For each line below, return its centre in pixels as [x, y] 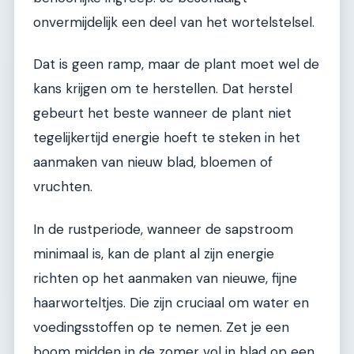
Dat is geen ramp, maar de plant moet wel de [176, 64]
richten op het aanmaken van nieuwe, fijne [165, 278]
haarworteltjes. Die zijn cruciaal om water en [171, 302]
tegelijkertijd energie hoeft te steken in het [167, 138]
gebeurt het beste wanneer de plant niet [162, 113]
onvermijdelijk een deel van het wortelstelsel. [174, 22]
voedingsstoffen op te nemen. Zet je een [161, 327]
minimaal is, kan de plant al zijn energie [154, 253]
